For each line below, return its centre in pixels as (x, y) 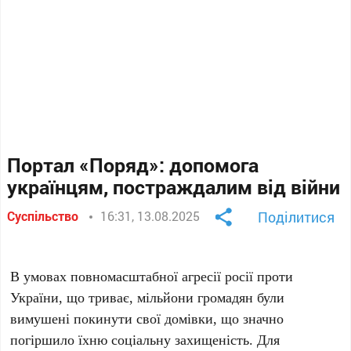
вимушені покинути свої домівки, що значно (147, 318)
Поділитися (296, 217)
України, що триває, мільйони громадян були (148, 297)
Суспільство (43, 216)
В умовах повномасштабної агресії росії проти (152, 276)
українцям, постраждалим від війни (174, 187)
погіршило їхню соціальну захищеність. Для (145, 339)
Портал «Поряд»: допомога (133, 165)
